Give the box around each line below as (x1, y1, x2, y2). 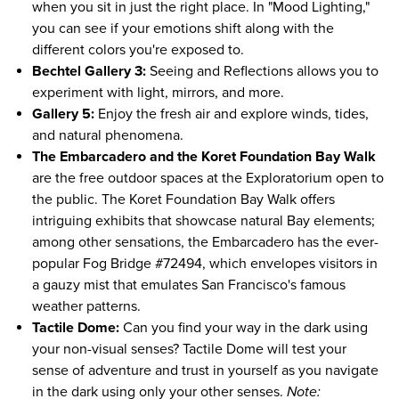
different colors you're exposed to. (32, 41, 244, 59)
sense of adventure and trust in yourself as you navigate (32, 362, 379, 379)
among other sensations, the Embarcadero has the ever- (32, 233, 379, 251)
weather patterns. (32, 297, 141, 315)
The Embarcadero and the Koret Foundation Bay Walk (32, 148, 376, 166)
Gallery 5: (32, 105, 94, 123)
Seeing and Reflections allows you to (146, 62, 379, 80)
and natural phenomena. (32, 126, 183, 144)
